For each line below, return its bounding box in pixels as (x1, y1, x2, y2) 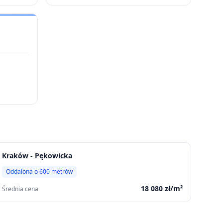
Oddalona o (5, 167, 39, 176)
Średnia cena (1, 185, 38, 193)
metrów (49, 167, 73, 176)
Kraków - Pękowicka (1, 151, 72, 160)
